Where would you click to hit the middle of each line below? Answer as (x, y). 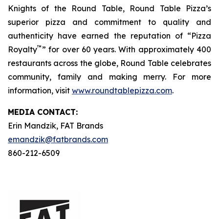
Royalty (22, 49)
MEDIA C (25, 112)
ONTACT (59, 112)
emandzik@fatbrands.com (58, 139)
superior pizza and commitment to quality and (109, 22)
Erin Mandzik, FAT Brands (55, 126)
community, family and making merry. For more (109, 77)
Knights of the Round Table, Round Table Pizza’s (109, 8)
